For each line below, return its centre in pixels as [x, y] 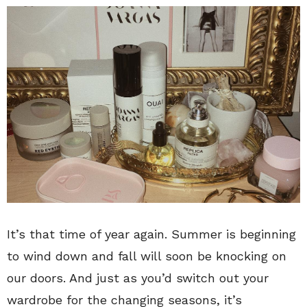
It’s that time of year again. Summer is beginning [151, 234]
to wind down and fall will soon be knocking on [147, 256]
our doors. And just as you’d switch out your [138, 278]
